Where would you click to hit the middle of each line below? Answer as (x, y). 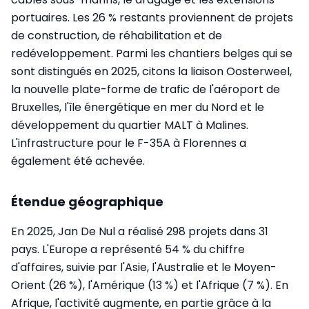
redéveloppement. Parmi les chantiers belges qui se (152, 53)
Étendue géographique (87, 201)
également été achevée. (78, 161)
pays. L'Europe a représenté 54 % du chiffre (128, 249)
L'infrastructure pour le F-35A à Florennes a (129, 143)
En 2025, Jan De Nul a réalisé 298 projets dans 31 (140, 231)
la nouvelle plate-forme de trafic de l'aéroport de (146, 89)
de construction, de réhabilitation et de (117, 35)
